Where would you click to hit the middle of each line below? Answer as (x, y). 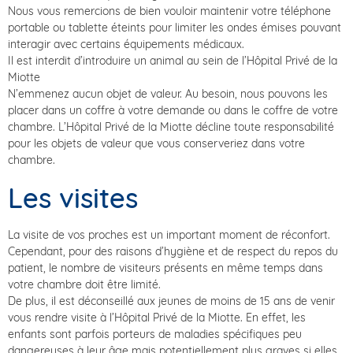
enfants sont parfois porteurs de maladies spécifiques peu (155, 334)
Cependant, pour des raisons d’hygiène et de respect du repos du (173, 251)
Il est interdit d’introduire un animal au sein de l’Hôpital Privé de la (173, 60)
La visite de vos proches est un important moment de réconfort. (169, 234)
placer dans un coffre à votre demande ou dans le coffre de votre (173, 110)
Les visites (73, 197)
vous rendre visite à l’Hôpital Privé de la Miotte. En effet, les (157, 317)
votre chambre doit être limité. (84, 284)
